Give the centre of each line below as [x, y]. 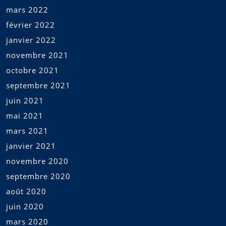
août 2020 [26, 191]
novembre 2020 [37, 161]
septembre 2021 [38, 85]
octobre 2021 [33, 70]
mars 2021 [27, 130]
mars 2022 [27, 9]
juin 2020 [25, 206]
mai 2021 [25, 115]
